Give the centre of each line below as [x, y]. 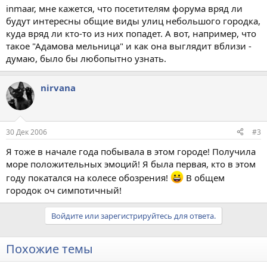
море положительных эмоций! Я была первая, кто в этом [131, 164]
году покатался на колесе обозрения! [88, 177]
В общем [204, 177]
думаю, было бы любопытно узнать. [86, 58]
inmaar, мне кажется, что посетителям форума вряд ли [124, 8]
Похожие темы [49, 249]
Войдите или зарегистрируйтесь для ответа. [133, 215]
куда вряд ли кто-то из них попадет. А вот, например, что [131, 33]
